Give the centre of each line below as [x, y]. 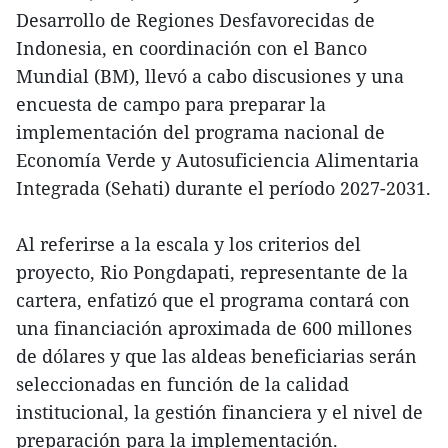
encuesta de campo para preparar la [171, 104]
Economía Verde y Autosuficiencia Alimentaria [217, 160]
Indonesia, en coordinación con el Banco [191, 48]
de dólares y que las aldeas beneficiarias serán [216, 356]
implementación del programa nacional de [200, 132]
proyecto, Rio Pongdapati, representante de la [212, 272]
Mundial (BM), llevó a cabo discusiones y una [210, 76]
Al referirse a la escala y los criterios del [188, 244]
